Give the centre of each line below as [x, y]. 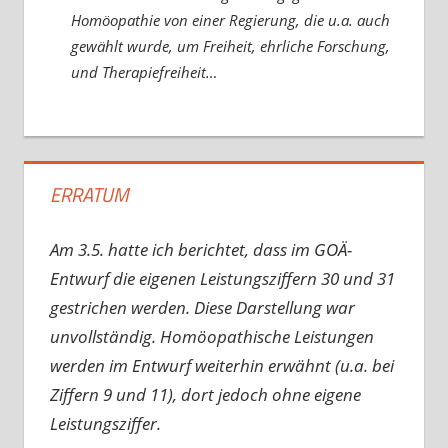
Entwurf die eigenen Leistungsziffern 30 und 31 [222, 278]
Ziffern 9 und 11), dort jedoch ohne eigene [205, 394]
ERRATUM [89, 195]
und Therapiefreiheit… [143, 71]
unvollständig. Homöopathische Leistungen [211, 336]
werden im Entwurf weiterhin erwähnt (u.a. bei [221, 365]
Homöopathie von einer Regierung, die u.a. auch [230, 19]
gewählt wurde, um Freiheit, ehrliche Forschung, [230, 45]
